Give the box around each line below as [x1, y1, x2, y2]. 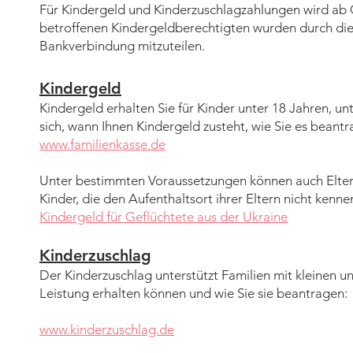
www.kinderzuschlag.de [39, 321, 174, 337]
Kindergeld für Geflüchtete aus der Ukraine [39, 209, 288, 225]
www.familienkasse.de [39, 136, 165, 152]
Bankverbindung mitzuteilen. [39, 38, 205, 54]
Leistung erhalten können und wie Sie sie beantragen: [39, 285, 347, 301]
